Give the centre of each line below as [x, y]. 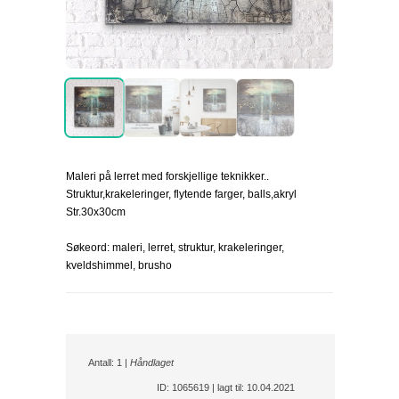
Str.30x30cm [96, 212]
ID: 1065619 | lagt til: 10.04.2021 [226, 387]
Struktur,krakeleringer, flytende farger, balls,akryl [181, 194]
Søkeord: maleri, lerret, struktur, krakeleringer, [175, 248]
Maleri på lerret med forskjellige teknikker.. [167, 176]
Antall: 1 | [109, 362]
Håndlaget [152, 362]
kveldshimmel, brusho [119, 265]
